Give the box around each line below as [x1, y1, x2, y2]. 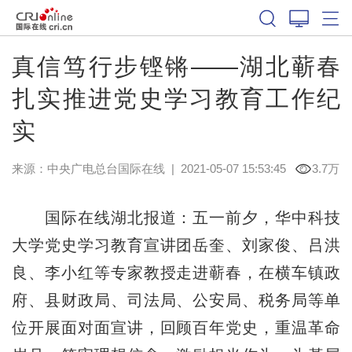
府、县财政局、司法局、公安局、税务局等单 [11, 291, 341, 309]
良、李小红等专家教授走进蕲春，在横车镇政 [11, 263, 341, 281]
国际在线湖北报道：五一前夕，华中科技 [11, 208, 341, 226]
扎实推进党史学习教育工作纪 [11, 85, 341, 112]
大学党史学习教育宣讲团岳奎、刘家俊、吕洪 [11, 236, 341, 254]
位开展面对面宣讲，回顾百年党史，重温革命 [11, 318, 341, 336]
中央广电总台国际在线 [46, 161, 165, 175]
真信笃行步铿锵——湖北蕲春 [11, 53, 341, 79]
